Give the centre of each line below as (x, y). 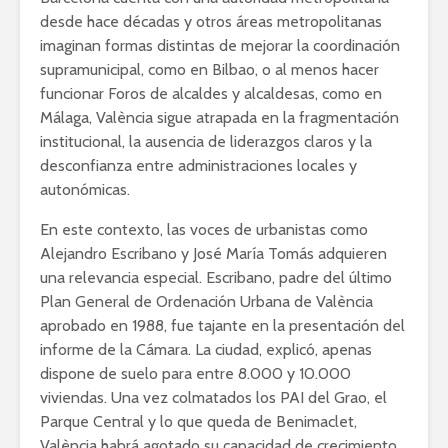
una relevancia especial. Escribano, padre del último (216, 277)
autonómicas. (85, 189)
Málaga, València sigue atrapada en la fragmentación (219, 117)
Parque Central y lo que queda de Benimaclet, (198, 421)
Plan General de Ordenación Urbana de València (206, 301)
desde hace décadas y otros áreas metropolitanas (211, 21)
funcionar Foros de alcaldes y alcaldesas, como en (211, 93)
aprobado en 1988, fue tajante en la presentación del (222, 325)
